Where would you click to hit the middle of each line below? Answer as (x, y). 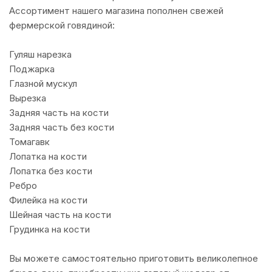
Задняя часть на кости (59, 113)
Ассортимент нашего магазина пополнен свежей (116, 11)
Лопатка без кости (51, 171)
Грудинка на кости (49, 229)
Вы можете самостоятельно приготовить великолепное (134, 258)
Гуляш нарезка (40, 54)
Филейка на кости (48, 200)
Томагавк (29, 142)
